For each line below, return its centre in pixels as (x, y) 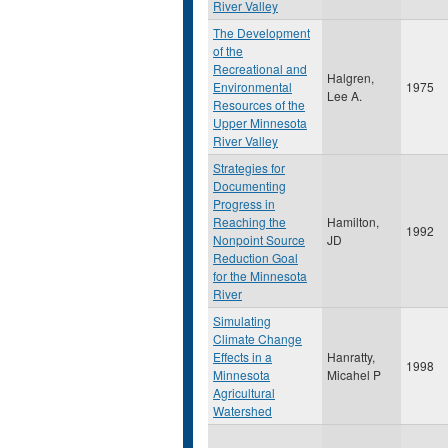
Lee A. (344, 95)
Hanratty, (351, 356)
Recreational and (260, 68)
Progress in (244, 203)
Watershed (242, 410)
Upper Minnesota (260, 122)
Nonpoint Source (259, 239)
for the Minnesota (260, 275)
